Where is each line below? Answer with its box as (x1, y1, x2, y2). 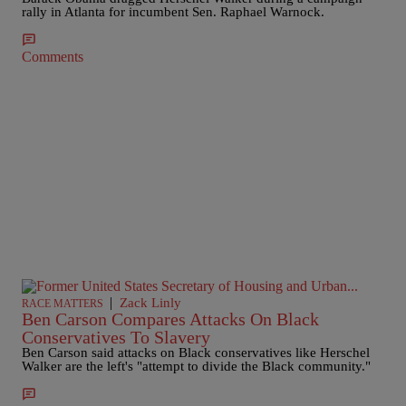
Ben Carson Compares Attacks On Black (22, 309, 319, 329)
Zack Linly (120, 295, 181, 310)
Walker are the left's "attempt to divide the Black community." (22, 359, 371, 373)
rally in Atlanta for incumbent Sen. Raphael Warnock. (22, 5, 324, 19)
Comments (22, 49, 83, 64)
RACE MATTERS (22, 297, 103, 310)
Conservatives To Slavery (22, 327, 210, 347)
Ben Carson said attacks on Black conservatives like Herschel (22, 345, 370, 360)
